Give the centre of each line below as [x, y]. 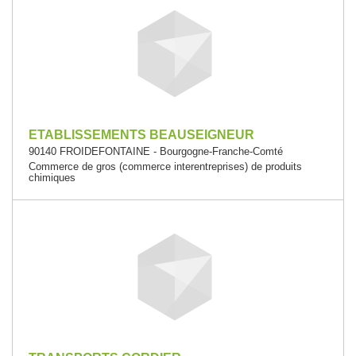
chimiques [52, 178]
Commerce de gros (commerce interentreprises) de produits [165, 166]
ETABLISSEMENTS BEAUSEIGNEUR [141, 135]
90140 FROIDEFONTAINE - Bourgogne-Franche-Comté [156, 151]
